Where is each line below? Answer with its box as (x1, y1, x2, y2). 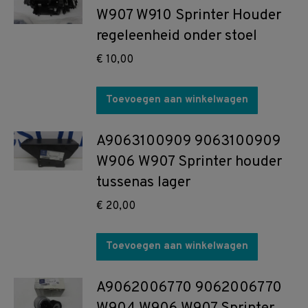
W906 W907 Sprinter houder (96, 153, 282, 172)
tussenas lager (96, 173, 190, 192)
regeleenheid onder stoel (96, 27, 257, 46)
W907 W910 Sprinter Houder (96, 6, 281, 25)
